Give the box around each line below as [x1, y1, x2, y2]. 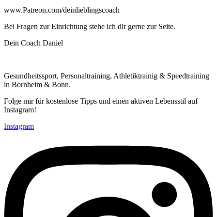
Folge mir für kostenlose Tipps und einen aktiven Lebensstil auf [4, 97, 198, 105]
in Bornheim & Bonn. [4, 80, 71, 89]
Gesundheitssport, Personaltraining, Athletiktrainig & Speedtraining [4, 72, 209, 80]
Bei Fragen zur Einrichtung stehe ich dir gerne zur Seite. [4, 22, 175, 31]
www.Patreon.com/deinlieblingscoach [4, 6, 120, 14]
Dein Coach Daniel [4, 39, 63, 47]
